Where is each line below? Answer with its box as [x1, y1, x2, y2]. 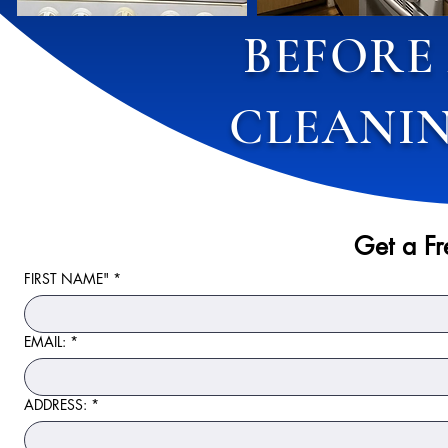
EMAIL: [24, 332, 66, 351]
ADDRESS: [24, 395, 87, 414]
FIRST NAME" [24, 269, 109, 288]
